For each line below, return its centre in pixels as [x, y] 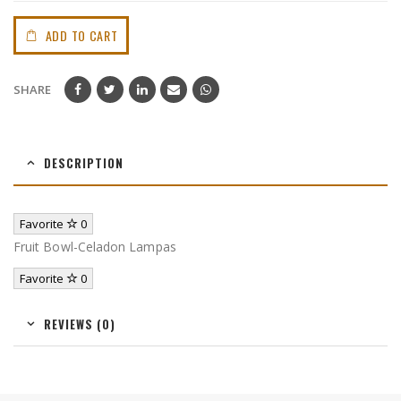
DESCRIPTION [84, 163]
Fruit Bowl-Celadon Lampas [95, 247]
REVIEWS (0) [80, 324]
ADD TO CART [81, 36]
